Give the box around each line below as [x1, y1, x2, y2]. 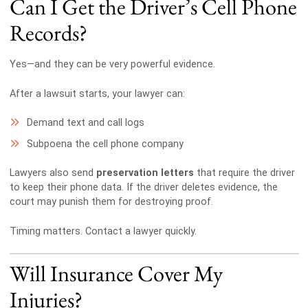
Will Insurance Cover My [9, 258, 223, 289]
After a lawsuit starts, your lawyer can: [9, 87, 185, 100]
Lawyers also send [9, 167, 96, 179]
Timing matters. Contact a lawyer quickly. [9, 225, 197, 237]
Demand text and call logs [26, 117, 144, 129]
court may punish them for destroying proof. [9, 196, 213, 208]
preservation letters [96, 167, 194, 179]
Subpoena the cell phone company [26, 137, 184, 150]
